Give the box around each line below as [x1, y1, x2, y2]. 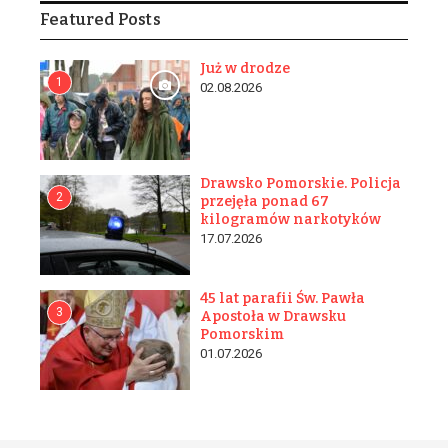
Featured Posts [40, 10, 161, 30]
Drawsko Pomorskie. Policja [200, 175, 401, 193]
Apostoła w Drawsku [200, 308, 346, 326]
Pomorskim [200, 326, 284, 344]
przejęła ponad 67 [200, 193, 329, 211]
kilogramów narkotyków [200, 211, 381, 229]
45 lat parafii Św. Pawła [200, 290, 365, 308]
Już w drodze [200, 60, 290, 78]
